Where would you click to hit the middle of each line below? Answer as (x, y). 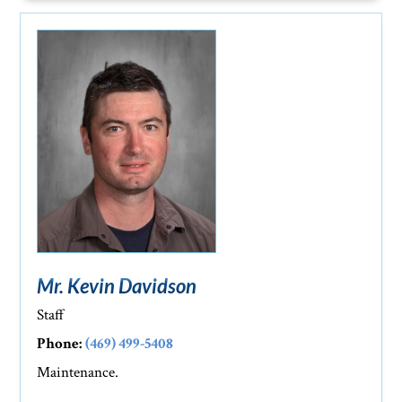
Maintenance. (78, 373)
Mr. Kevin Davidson (117, 286)
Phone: (60, 344)
